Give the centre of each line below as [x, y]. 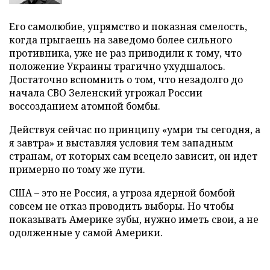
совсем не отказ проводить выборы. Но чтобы [121, 206]
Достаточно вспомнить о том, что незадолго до [126, 79]
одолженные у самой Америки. [86, 232]
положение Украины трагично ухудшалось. [117, 66]
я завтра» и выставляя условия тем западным [121, 143]
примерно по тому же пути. [77, 169]
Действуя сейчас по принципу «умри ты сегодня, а [135, 129]
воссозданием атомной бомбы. [85, 106]
